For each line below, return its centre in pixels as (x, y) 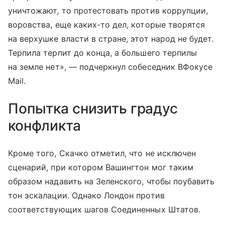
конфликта (44, 125)
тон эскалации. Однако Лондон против (86, 195)
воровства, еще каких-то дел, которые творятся (107, 24)
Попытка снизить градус (93, 108)
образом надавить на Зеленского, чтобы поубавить (111, 181)
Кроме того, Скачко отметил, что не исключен (102, 153)
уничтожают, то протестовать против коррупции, (108, 10)
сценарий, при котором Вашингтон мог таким (101, 167)
